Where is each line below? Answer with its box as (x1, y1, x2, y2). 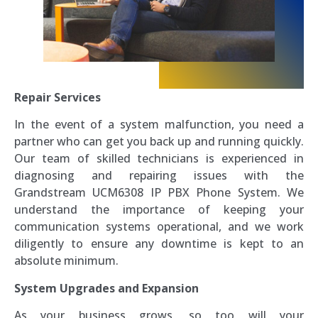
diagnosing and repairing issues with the (14, 168, 304, 184)
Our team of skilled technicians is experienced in (14, 150, 304, 167)
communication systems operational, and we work (14, 219, 304, 235)
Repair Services (14, 89, 101, 105)
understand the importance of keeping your (14, 202, 304, 218)
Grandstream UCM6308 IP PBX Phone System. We (14, 185, 304, 201)
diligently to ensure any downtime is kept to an (14, 236, 304, 252)
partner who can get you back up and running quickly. (14, 133, 304, 150)
